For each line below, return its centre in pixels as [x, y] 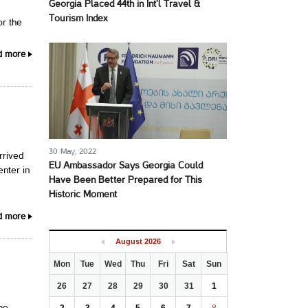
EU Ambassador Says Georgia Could [126, 166]
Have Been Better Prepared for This [125, 180]
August [129, 241]
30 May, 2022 [73, 152]
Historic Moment [83, 195]
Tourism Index [78, 19]
